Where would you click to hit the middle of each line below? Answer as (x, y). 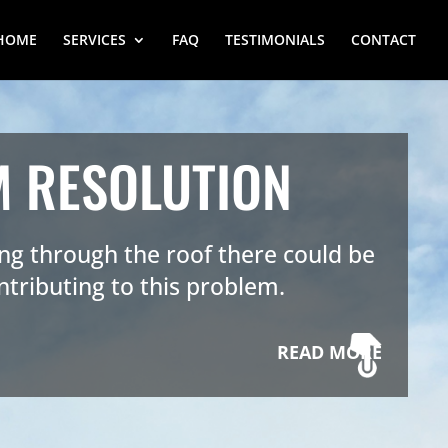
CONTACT (383, 39)
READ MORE (329, 352)
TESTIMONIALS (275, 39)
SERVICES (94, 39)
